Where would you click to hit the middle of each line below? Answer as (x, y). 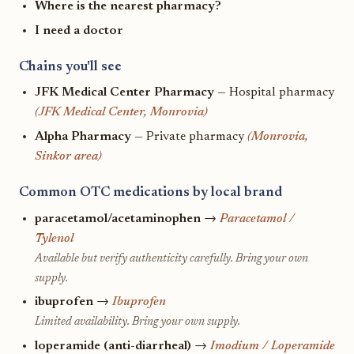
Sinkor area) (68, 156)
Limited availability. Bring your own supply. (137, 322)
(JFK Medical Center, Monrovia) (121, 113)
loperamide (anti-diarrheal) (113, 346)
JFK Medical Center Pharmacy (124, 93)
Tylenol (54, 238)
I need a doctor (79, 30)
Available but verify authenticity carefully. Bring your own (171, 258)
